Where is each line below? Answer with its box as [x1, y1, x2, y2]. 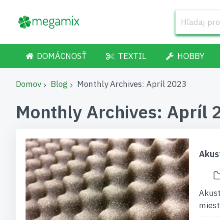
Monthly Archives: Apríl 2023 [77, 79, 187, 89]
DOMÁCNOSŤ [37, 51, 86, 61]
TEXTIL [118, 51, 146, 61]
